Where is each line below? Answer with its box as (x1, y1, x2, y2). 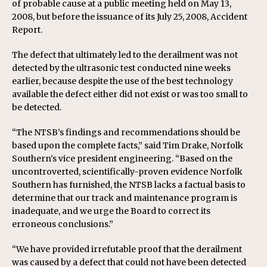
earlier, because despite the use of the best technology (12, 76, 233, 86)
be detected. (12, 102, 61, 113)
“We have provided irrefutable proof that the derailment (12, 244, 242, 254)
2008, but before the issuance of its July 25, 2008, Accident (12, 11, 247, 22)
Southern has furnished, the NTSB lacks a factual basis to (12, 179, 246, 190)
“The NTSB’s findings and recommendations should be (12, 127, 240, 138)
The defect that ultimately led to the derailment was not (12, 49, 238, 60)
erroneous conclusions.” (12, 219, 113, 229)
